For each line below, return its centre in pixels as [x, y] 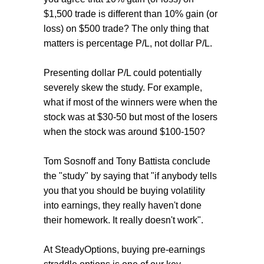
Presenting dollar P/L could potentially [123, 72]
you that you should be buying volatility [124, 190]
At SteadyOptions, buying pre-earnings [124, 249]
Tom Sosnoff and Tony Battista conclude [127, 161]
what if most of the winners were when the [131, 102]
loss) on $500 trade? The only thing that [126, 28]
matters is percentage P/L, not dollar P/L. [128, 43]
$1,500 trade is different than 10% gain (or [131, 14]
